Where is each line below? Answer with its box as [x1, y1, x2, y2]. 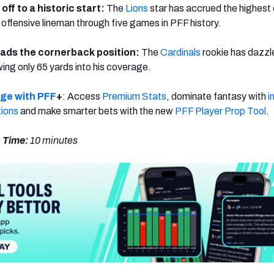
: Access [62, 91, 102, 102]
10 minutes [30, 135, 78, 146]
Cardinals [160, 46, 201, 57]
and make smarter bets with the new [18, 105, 175, 116]
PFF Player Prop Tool [175, 105, 266, 116]
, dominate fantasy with [166, 91, 268, 102]
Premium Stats [102, 91, 166, 102]
